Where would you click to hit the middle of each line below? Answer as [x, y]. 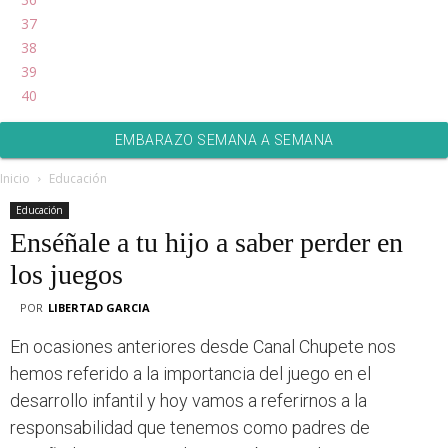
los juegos [66, 274]
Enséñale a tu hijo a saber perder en [206, 242]
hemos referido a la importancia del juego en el [190, 373]
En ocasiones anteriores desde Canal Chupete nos [203, 346]
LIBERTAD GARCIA [99, 307]
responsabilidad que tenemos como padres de [190, 427]
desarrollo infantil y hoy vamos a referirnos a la [188, 400]
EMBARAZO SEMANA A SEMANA [224, 140]
